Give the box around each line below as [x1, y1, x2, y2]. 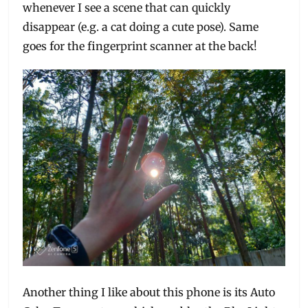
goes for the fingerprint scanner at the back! [23, 39, 258, 54]
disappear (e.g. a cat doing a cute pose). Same [23, 20, 259, 34]
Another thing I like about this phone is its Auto [23, 285, 276, 300]
